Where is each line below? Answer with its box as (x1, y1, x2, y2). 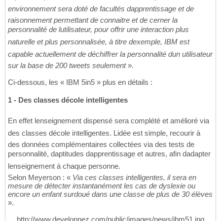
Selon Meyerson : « (8, 173, 73, 182)
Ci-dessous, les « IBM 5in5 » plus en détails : (8, 78, 152, 87)
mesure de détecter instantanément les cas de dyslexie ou (8, 182, 195, 190)
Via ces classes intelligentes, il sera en (73, 173, 196, 182)
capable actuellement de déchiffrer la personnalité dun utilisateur (8, 50, 213, 59)
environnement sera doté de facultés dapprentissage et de (8, 4, 194, 13)
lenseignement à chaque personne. (8, 162, 120, 171)
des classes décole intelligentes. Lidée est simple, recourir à (8, 129, 200, 138)
